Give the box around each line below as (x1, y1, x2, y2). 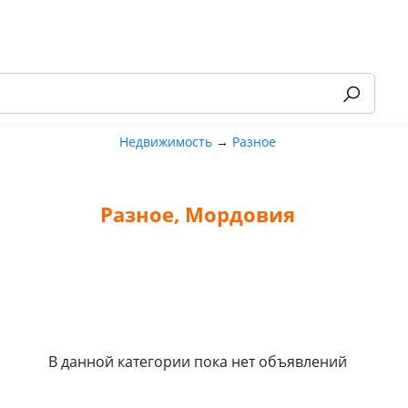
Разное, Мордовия (99, 199, 295, 228)
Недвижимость (118, 133, 212, 150)
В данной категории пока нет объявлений (47, 352, 347, 372)
